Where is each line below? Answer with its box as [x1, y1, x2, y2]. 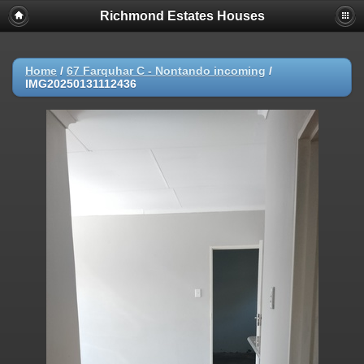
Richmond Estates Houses [99, 9, 265, 23]
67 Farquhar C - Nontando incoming [67, 64, 266, 77]
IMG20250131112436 [25, 77, 136, 90]
